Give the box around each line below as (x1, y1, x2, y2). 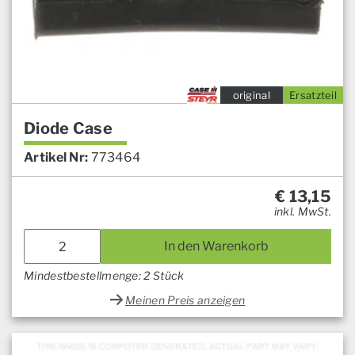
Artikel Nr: (24, 150, 89, 166)
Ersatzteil (289, 89, 337, 102)
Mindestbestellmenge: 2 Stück (24, 269, 185, 283)
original (232, 89, 270, 102)
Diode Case (24, 119, 113, 139)
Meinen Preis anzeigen (125, 293, 246, 307)
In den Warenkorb (163, 239, 269, 254)
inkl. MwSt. (273, 204, 331, 219)
